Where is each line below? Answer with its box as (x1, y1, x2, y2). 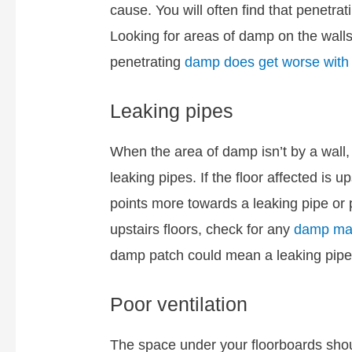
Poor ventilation (110, 292, 248, 315)
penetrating (110, 54, 185, 71)
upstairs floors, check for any (110, 221, 295, 237)
